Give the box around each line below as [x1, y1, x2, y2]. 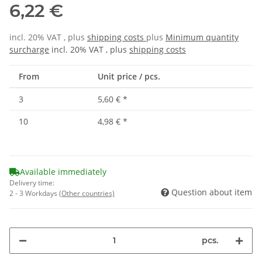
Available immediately [20, 166, 106, 177]
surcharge [9, 43, 49, 55]
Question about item [171, 186, 252, 198]
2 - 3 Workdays [9, 188, 59, 198]
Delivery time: [9, 177, 54, 188]
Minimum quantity [166, 31, 239, 43]
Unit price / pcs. [98, 70, 160, 82]
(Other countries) [59, 188, 115, 198]
